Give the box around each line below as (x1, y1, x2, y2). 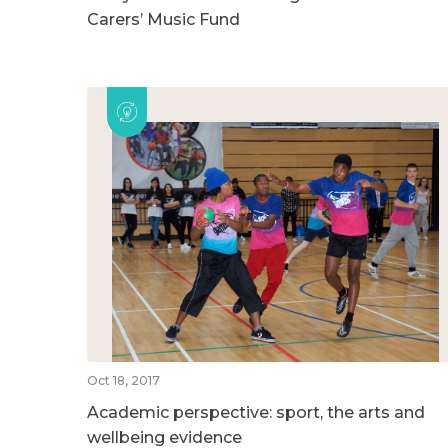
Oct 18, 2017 (87, 372, 160, 388)
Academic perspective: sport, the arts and (87, 402, 425, 422)
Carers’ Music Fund (87, 9, 240, 29)
